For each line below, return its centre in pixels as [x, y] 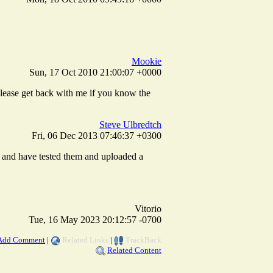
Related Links [85, 239]
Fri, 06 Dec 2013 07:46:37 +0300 [97, 135]
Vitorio [148, 208]
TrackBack [144, 239]
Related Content [134, 250]
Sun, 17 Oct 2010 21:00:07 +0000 [95, 72]
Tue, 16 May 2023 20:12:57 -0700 [95, 219]
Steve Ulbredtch [130, 124]
